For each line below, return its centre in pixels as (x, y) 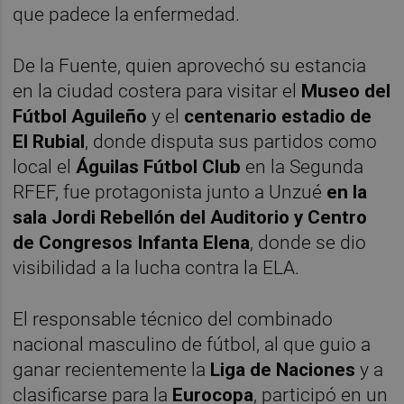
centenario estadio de (278, 117)
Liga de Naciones (283, 370)
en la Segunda (303, 167)
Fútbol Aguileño (80, 117)
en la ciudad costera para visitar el (157, 92)
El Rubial (49, 142)
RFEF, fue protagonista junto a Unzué (170, 193)
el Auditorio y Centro (279, 218)
